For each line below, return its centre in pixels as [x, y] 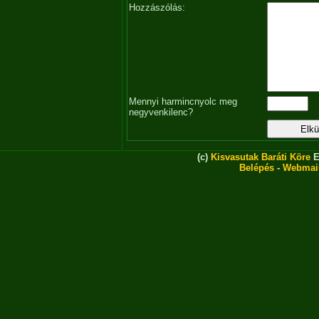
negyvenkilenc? [161, 113]
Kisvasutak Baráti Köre [261, 157]
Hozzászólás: [157, 8]
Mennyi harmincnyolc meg [183, 102]
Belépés [257, 168]
